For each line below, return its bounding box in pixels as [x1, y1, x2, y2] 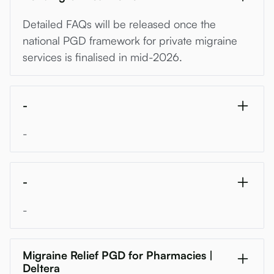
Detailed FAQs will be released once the [23, 17, 216, 31]
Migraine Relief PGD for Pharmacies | [23, 248, 213, 262]
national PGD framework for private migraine [23, 33, 237, 47]
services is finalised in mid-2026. [23, 50, 182, 64]
